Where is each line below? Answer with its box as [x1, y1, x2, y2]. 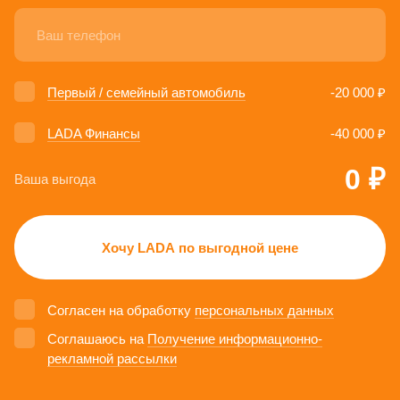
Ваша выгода [14, 171, 96, 187]
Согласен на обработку [47, 302, 195, 318]
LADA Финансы [47, 125, 140, 141]
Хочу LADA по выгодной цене [102, 239, 298, 255]
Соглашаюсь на [47, 330, 147, 346]
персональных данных [195, 302, 334, 318]
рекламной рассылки [47, 350, 177, 366]
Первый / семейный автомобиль [47, 84, 246, 100]
